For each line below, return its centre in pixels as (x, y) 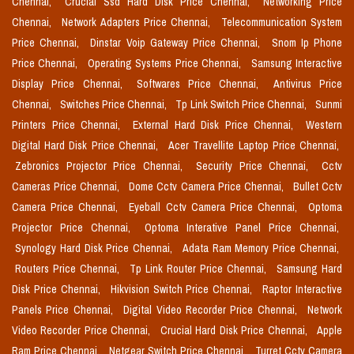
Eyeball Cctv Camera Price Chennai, (215, 207)
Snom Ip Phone (307, 43)
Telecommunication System (282, 23)
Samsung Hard (309, 269)
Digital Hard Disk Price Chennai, (87, 146)
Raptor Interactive (302, 290)
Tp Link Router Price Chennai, (200, 269)
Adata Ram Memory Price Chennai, (261, 249)
